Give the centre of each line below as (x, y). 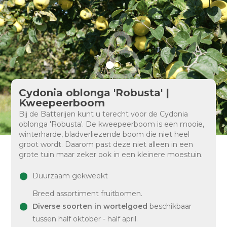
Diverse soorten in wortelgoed (90, 206)
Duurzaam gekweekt (70, 176)
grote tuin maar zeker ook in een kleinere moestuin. (111, 155)
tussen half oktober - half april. (85, 219)
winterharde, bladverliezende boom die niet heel (104, 134)
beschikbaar (170, 206)
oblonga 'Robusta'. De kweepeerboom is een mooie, (112, 124)
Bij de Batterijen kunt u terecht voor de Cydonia (104, 114)
